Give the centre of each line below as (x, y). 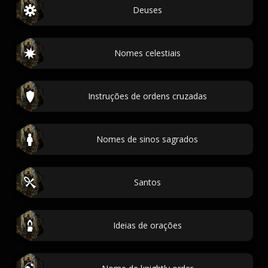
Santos (147, 182)
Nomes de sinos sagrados (147, 139)
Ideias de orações (147, 225)
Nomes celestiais (147, 53)
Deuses (147, 10)
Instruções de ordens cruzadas (147, 96)
